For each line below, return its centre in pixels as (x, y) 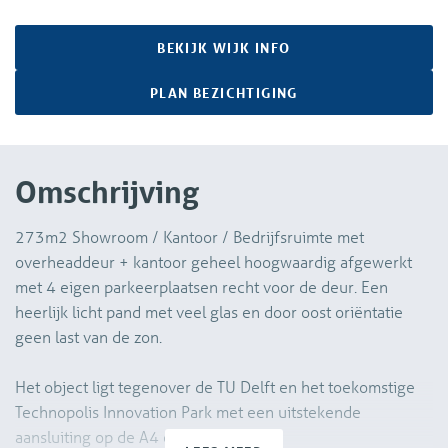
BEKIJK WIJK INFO (224, 48)
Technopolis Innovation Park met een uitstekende (188, 412)
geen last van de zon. (88, 337)
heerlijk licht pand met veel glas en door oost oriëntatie (209, 312)
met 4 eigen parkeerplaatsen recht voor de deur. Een (201, 287)
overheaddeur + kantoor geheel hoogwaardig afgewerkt (213, 262)
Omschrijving (107, 192)
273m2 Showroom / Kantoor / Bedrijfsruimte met (189, 237)
